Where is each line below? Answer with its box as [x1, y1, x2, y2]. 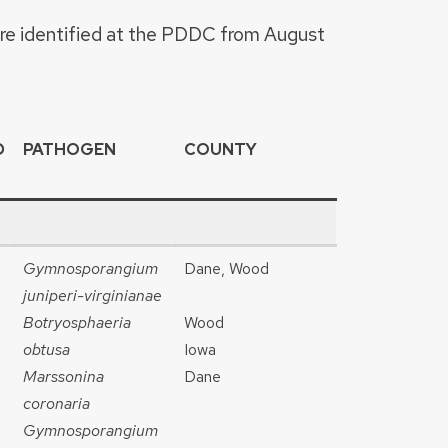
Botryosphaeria [23, 312, 131, 334]
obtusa [23, 339, 70, 361]
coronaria [23, 393, 90, 415]
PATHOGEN [23, 139, 116, 161]
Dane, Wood [184, 258, 269, 280]
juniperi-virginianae [23, 285, 162, 307]
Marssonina [23, 366, 104, 388]
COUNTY [184, 139, 257, 161]
